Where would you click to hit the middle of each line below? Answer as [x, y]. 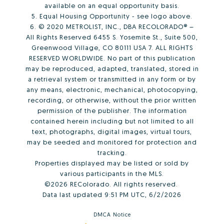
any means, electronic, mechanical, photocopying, [112, 89]
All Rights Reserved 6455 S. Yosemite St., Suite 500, [112, 37]
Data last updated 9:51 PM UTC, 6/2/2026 [112, 194]
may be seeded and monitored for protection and [112, 142]
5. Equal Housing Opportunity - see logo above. [112, 16]
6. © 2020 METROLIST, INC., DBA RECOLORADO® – [112, 26]
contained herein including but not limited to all [112, 121]
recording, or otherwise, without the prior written [112, 100]
